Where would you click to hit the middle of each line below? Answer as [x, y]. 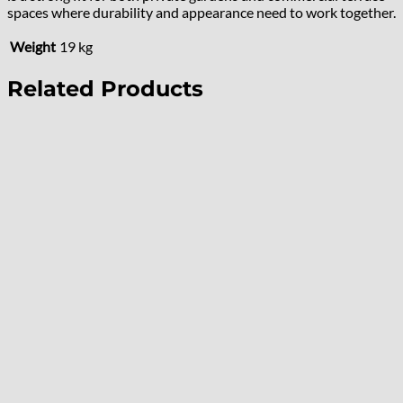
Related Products [105, 89]
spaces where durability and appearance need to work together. [201, 13]
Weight [33, 47]
